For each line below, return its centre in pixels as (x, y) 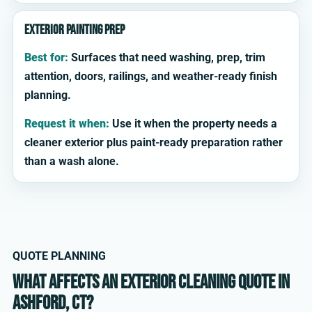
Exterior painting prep (75, 31)
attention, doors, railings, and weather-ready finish (151, 77)
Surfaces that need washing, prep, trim (167, 58)
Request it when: (67, 124)
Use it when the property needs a (193, 124)
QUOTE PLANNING (59, 256)
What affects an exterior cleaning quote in (151, 283)
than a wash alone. (72, 162)
